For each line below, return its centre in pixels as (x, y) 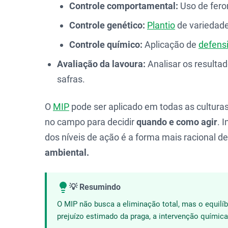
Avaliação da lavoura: (101, 64)
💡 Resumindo (95, 187)
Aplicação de (170, 45)
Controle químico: (106, 45)
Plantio (161, 25)
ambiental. (67, 152)
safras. (71, 79)
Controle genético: (107, 25)
